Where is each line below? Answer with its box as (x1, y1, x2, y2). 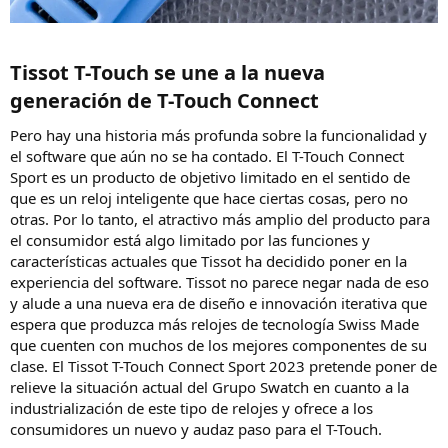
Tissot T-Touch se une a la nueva (10, 59, 325, 87)
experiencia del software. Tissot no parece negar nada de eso (10, 272, 429, 293)
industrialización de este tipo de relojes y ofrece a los (10, 398, 373, 419)
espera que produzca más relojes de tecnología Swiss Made (10, 314, 419, 335)
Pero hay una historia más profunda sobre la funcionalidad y (10, 125, 427, 146)
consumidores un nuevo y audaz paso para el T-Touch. (10, 419, 382, 440)
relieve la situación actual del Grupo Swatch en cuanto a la (10, 377, 409, 398)
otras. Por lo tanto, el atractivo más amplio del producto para (10, 209, 430, 230)
